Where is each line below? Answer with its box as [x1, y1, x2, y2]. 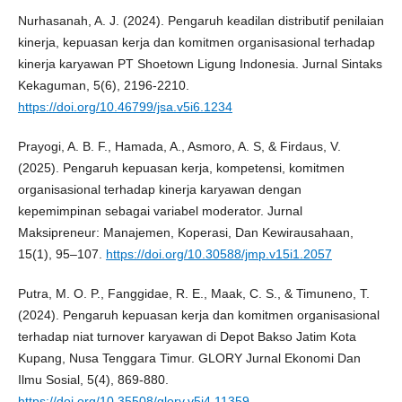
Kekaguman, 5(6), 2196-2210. [17, 77, 189, 92]
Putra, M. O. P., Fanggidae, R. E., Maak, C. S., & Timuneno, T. [17, 286, 370, 301]
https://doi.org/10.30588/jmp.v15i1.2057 [105, 247, 332, 261]
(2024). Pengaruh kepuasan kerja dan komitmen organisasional [17, 308, 380, 323]
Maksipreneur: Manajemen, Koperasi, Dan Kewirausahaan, [17, 225, 354, 240]
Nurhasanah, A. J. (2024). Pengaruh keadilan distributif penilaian [17, 13, 384, 28]
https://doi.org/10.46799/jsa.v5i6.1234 [17, 99, 232, 114]
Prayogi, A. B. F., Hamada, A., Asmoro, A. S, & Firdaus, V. [17, 139, 341, 153]
